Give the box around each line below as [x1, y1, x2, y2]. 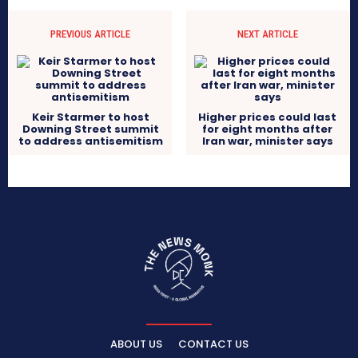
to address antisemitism [18, 133, 163, 149]
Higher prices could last [198, 109, 337, 125]
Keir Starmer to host [31, 109, 149, 125]
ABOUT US [109, 336, 162, 352]
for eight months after [202, 121, 333, 137]
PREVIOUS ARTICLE [50, 28, 131, 41]
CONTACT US [177, 336, 249, 352]
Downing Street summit [22, 121, 159, 137]
